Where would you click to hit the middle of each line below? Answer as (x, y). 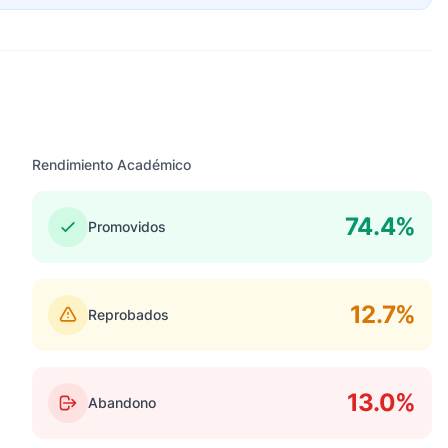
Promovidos (127, 226)
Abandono (122, 402)
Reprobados (128, 314)
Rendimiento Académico (111, 164)
